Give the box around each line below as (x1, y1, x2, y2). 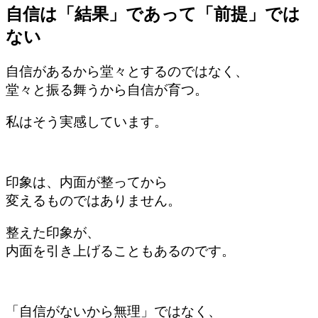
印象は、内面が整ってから (6, 175, 168, 190)
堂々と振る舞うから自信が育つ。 (6, 82, 208, 98)
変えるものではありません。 (6, 193, 181, 209)
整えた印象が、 (6, 224, 100, 240)
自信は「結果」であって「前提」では (6, 5, 300, 24)
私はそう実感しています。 (6, 114, 168, 129)
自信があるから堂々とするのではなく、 (6, 64, 248, 79)
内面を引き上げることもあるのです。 (6, 243, 235, 258)
